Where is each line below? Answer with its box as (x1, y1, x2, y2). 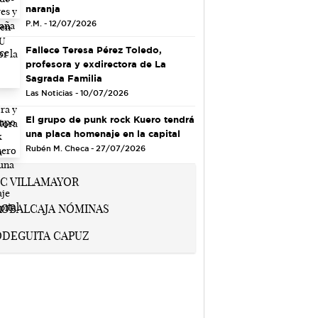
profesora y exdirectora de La (25, 58, 166, 69)
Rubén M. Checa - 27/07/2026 (25, 143, 146, 153)
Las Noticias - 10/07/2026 (25, 88, 128, 97)
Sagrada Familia (25, 72, 102, 83)
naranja (25, 3, 60, 13)
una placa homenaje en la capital (25, 128, 180, 138)
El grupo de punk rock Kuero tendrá (25, 114, 194, 124)
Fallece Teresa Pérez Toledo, (25, 44, 162, 55)
